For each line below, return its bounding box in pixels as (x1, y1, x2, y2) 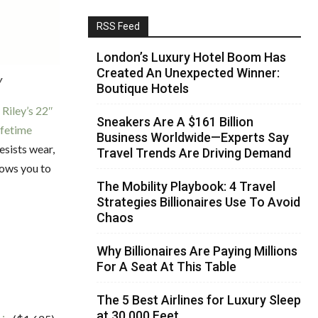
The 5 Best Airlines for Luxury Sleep (97, 292, 301, 307)
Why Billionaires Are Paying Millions (97, 243, 297, 258)
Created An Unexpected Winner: (97, 65, 280, 80)
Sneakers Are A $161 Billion (97, 114, 253, 129)
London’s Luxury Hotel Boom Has (97, 49, 286, 65)
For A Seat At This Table (97, 258, 236, 274)
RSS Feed (97, 20, 140, 32)
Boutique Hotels (97, 80, 189, 96)
